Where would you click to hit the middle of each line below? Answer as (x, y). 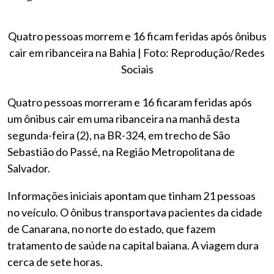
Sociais (137, 69)
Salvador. (29, 168)
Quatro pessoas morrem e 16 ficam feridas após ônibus (137, 36)
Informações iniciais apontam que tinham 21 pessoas (131, 196)
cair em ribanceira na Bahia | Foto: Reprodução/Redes (137, 53)
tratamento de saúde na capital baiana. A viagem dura (133, 245)
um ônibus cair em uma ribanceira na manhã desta (124, 119)
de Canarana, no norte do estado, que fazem (111, 229)
